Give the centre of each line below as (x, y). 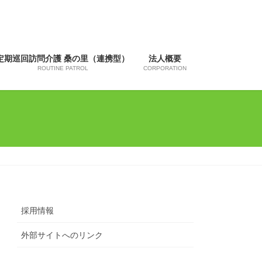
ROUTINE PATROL (63, 68)
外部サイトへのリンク (62, 235)
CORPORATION (165, 68)
